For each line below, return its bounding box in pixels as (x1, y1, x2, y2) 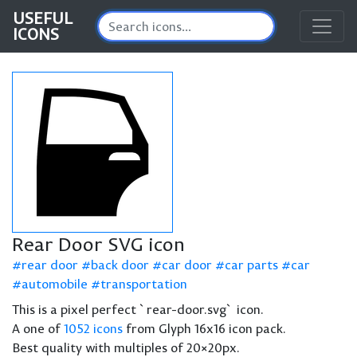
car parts (225, 257, 278, 273)
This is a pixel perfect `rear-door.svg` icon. (12, 301, 264, 317)
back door (91, 257, 149, 273)
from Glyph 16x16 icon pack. (123, 320, 286, 336)
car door (162, 257, 212, 273)
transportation (100, 276, 187, 292)
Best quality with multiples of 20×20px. (12, 339, 240, 355)
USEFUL (13, 8, 73, 28)
